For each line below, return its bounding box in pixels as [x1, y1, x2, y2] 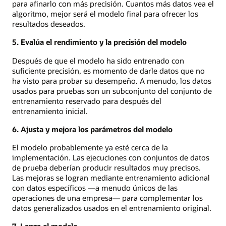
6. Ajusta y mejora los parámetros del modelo [12, 124, 173, 134]
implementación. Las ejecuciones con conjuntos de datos [12, 152, 209, 163]
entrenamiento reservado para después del [12, 95, 161, 106]
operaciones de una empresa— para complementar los [12, 193, 203, 203]
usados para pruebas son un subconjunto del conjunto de [12, 85, 212, 96]
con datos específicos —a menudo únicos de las [12, 183, 178, 193]
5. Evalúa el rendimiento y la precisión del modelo [12, 37, 187, 47]
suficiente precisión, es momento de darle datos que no [12, 65, 205, 76]
